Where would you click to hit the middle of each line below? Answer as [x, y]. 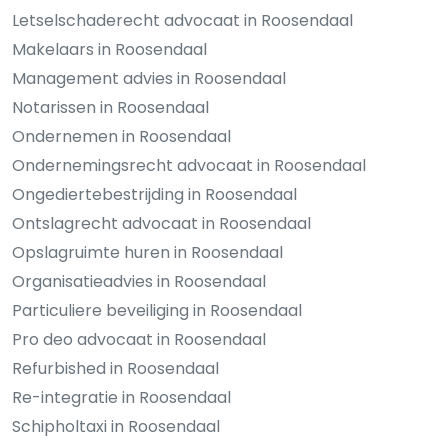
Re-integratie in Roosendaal [121, 397]
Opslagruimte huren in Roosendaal [147, 252]
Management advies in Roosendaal [149, 78]
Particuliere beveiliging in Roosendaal [157, 310]
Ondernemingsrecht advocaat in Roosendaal [189, 165]
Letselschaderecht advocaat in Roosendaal [182, 20]
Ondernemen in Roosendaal [121, 136]
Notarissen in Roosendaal [110, 107]
